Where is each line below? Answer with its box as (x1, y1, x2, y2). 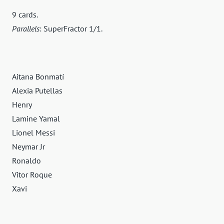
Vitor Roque (12, 169, 52, 180)
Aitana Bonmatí (12, 71, 64, 82)
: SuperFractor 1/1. (39, 23, 102, 34)
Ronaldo (12, 155, 41, 166)
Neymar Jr (12, 141, 45, 152)
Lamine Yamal (12, 113, 60, 124)
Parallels (12, 23, 39, 34)
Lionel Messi (12, 127, 55, 138)
